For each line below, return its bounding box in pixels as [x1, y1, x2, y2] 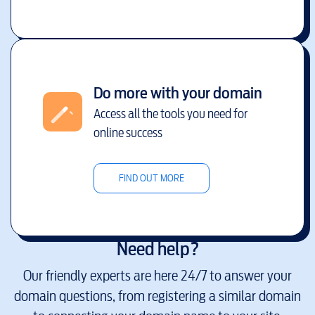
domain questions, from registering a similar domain [14, 286, 301, 307]
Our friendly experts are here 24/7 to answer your [23, 266, 292, 286]
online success [93, 122, 162, 142]
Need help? [116, 236, 199, 262]
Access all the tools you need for [93, 103, 247, 123]
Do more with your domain [93, 81, 262, 104]
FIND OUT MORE [118, 170, 184, 186]
